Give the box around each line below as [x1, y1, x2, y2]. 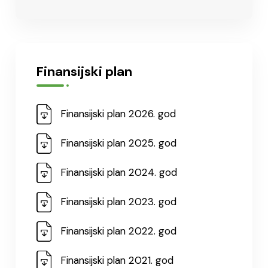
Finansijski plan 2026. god [60, 107, 176, 120]
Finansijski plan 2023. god [60, 195, 176, 208]
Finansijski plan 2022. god [60, 224, 176, 237]
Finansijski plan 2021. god [60, 254, 173, 267]
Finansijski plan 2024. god [60, 166, 177, 179]
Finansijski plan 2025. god [60, 136, 176, 150]
